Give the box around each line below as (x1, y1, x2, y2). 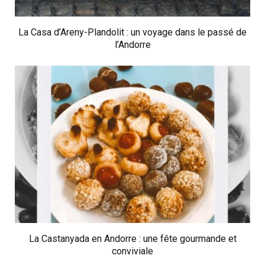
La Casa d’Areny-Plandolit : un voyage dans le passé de (18, 27, 247, 38)
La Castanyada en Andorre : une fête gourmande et (28, 232, 237, 244)
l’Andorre (114, 39, 151, 51)
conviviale (112, 245, 153, 257)
